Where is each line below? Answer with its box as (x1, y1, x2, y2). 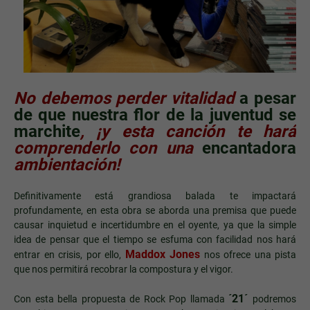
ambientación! (14, 154, 120, 174)
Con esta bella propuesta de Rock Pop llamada (14, 293, 229, 304)
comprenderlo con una (14, 138, 202, 158)
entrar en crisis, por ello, (14, 248, 125, 260)
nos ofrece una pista (200, 248, 296, 260)
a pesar (239, 88, 297, 108)
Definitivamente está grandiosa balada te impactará (14, 190, 296, 201)
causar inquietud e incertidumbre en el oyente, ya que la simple (14, 219, 296, 230)
